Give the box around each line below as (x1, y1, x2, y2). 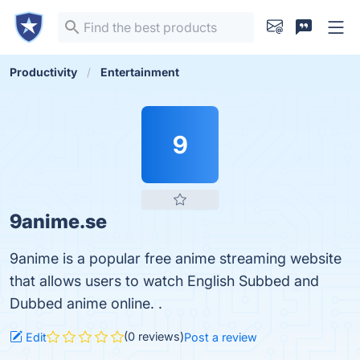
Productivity (10, 65, 77, 79)
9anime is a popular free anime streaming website (10, 250, 342, 267)
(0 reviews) (124, 329, 184, 343)
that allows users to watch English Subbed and (10, 272, 319, 289)
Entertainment (100, 65, 179, 79)
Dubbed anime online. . (10, 295, 162, 312)
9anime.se (10, 210, 107, 233)
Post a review (184, 330, 257, 345)
